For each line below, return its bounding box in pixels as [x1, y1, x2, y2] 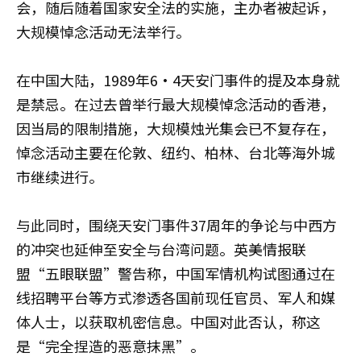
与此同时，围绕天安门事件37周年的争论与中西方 [16, 214, 337, 235]
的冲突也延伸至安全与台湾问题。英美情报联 [16, 238, 306, 259]
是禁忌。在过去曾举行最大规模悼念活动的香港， [16, 93, 335, 114]
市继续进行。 [16, 165, 103, 187]
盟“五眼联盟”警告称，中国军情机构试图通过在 [16, 262, 335, 284]
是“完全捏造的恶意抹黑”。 [16, 334, 205, 356]
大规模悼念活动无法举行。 [16, 20, 190, 42]
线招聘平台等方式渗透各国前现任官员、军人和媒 [16, 286, 335, 308]
